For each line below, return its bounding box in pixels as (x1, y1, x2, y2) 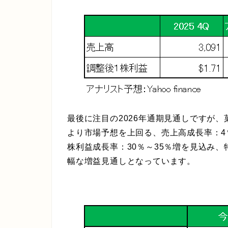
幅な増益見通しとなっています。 (67, 157, 195, 165)
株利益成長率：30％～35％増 (67, 142, 181, 151)
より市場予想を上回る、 (67, 128, 161, 137)
